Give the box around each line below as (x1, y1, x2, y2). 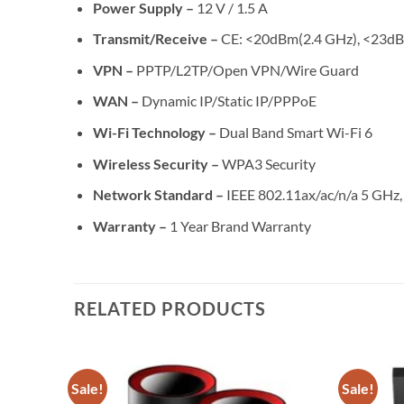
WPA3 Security (221, 154, 316, 172)
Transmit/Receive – (92, 30, 221, 48)
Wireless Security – (92, 154, 222, 172)
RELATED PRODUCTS (74, 297, 266, 319)
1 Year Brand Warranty (169, 216, 311, 234)
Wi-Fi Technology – (92, 124, 219, 142)
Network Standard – (92, 186, 226, 204)
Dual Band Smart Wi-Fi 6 (218, 124, 372, 142)
